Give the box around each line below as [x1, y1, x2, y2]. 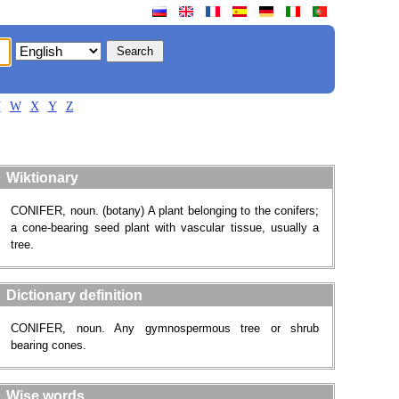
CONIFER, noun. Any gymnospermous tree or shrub [11, 322, 319, 335]
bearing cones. [11, 338, 86, 352]
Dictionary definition [6, 288, 142, 303]
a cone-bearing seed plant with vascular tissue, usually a [11, 221, 319, 234]
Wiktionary [6, 170, 78, 185]
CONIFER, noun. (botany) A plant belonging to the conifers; [11, 204, 319, 217]
